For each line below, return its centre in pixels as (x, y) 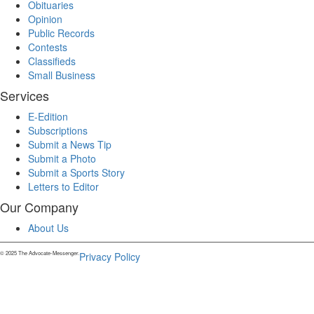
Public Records (61, 33)
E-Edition (48, 116)
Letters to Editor (63, 186)
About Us (48, 228)
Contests (48, 47)
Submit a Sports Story (76, 172)
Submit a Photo (62, 158)
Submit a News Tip (70, 144)
